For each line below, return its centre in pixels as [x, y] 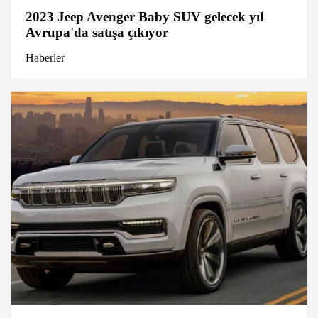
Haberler [45, 58]
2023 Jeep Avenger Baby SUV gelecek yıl [144, 17]
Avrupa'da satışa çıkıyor [97, 33]
